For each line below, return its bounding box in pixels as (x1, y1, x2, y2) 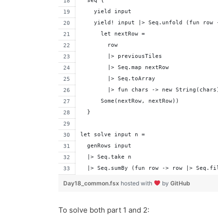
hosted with (121, 180, 154, 187)
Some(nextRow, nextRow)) (80, 98, 180, 105)
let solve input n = (80, 131, 145, 138)
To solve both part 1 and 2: (58, 205, 150, 215)
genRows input (80, 143, 132, 149)
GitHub (170, 180, 190, 187)
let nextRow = (80, 31, 149, 37)
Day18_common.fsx (63, 180, 121, 187)
